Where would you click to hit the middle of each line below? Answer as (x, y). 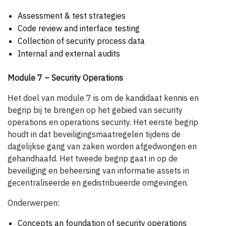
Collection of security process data (81, 41)
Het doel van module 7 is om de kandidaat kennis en (103, 98)
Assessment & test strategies (72, 16)
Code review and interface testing (79, 29)
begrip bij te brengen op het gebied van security (95, 110)
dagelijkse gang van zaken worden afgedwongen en (102, 147)
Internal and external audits (69, 54)
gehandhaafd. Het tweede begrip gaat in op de (93, 159)
